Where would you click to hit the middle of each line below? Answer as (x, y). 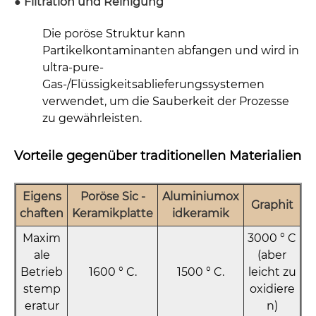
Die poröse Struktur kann (114, 34)
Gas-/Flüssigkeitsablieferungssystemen (153, 85)
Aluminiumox (201, 197)
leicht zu (272, 272)
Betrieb (42, 272)
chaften (42, 214)
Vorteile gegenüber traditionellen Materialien (158, 156)
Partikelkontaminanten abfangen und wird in (171, 51)
